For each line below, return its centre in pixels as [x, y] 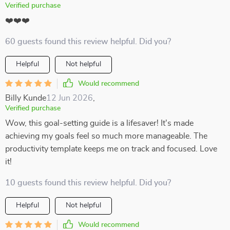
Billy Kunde [26, 98]
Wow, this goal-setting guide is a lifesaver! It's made [99, 123]
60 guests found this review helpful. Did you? [88, 42]
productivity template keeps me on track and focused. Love [111, 149]
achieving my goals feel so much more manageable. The [106, 136]
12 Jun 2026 [70, 98]
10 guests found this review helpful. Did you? [88, 183]
